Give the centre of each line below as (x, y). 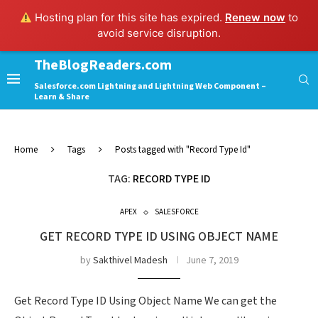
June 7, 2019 (212, 261)
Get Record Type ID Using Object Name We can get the (146, 301)
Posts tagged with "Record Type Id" (183, 150)
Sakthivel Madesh (130, 261)
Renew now (256, 17)
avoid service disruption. (159, 33)
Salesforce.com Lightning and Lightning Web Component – (150, 86)
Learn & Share (62, 97)
